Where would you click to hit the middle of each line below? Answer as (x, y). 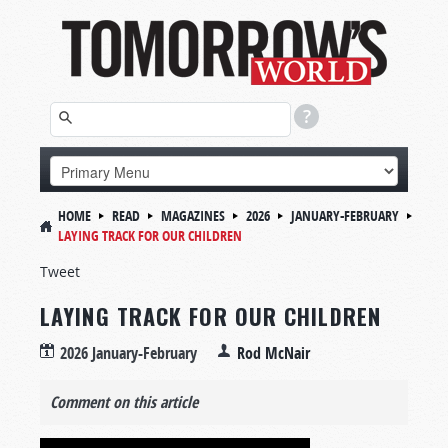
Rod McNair (273, 353)
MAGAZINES (193, 215)
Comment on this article (124, 402)
